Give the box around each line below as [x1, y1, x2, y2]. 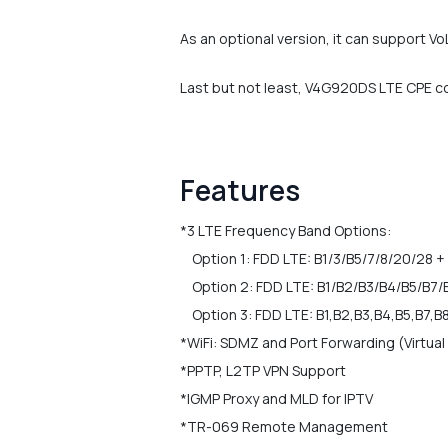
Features [180, 171, 300, 209]
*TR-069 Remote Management [180, 417, 388, 436]
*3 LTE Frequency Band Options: [180, 221, 391, 240]
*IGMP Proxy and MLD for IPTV [180, 389, 373, 408]
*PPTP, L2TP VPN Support [180, 361, 346, 380]
